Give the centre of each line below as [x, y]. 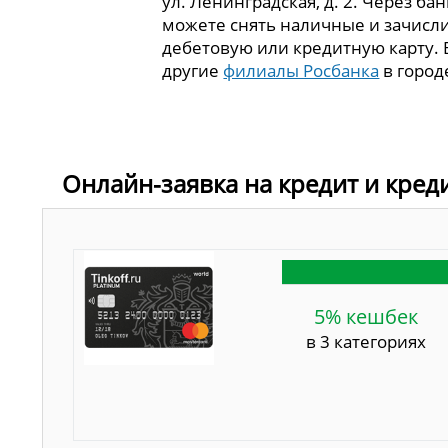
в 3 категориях [366, 342]
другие [193, 70]
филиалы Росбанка [301, 70]
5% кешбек [366, 317]
